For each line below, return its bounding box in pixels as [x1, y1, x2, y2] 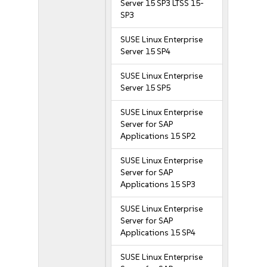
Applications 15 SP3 [120, 179, 196, 190]
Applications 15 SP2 [120, 131, 196, 141]
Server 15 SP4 [120, 46, 171, 57]
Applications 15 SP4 [120, 228, 196, 238]
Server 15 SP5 [120, 83, 171, 93]
